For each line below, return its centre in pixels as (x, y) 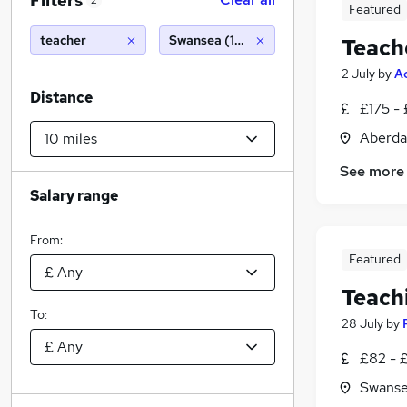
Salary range (74, 196)
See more (372, 172)
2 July (358, 74)
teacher (63, 40)
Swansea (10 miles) (226, 40)
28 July (362, 324)
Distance (61, 98)
